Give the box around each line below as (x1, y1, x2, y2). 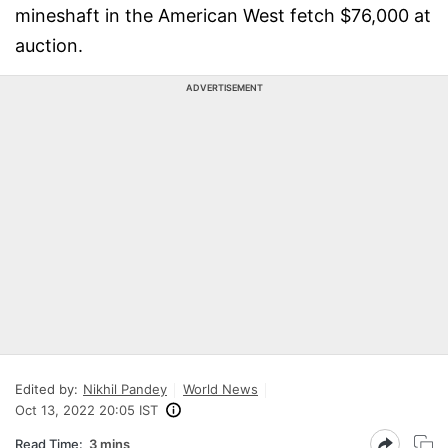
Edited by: (15, 381, 78, 397)
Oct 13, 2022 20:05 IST (15, 402, 158, 418)
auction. (15, 35, 83, 56)
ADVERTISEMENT (185, 82, 263, 93)
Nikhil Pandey (83, 381, 167, 397)
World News (183, 381, 258, 397)
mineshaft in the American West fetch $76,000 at (15, 5, 431, 26)
